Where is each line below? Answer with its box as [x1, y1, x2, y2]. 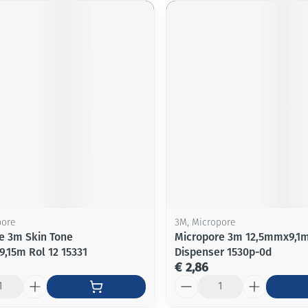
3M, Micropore [174, 217, 235, 228]
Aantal [173, 274, 206, 287]
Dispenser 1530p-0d [174, 245, 272, 258]
